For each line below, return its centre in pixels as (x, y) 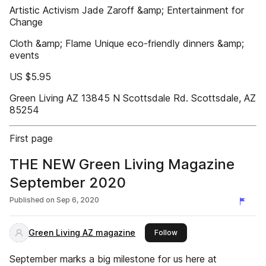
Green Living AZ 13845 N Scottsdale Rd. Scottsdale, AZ (133, 98)
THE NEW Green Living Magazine (122, 164)
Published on (32, 200)
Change (26, 22)
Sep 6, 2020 (78, 200)
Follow (166, 232)
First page (31, 138)
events (24, 55)
